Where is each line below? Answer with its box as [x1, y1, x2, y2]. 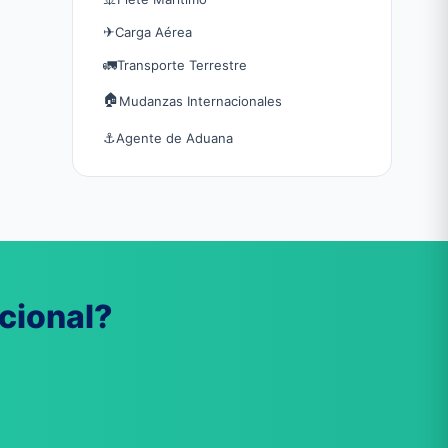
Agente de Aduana [116, 129, 233, 146]
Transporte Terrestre [117, 56, 247, 73]
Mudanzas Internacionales [119, 93, 282, 109]
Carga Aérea [115, 23, 192, 40]
